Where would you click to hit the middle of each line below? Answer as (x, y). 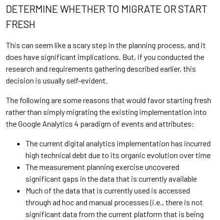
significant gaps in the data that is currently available (111, 178)
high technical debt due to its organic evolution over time (118, 155)
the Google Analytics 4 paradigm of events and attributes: (100, 123)
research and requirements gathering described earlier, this (101, 68)
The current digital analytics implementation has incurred (118, 143)
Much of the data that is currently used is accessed (108, 190)
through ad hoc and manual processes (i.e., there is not (114, 202)
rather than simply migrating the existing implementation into (106, 111)
